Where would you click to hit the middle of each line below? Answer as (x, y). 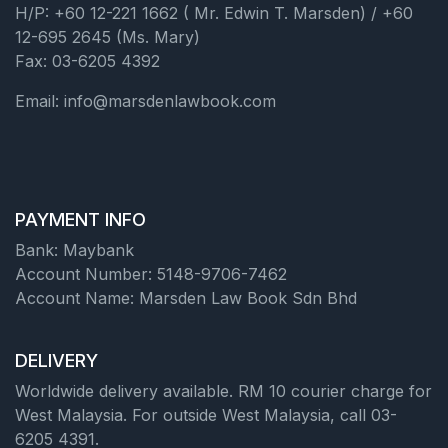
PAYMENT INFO (80, 219)
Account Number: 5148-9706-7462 (151, 274)
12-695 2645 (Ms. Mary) (107, 37)
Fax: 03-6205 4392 (87, 61)
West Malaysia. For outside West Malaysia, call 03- (206, 415)
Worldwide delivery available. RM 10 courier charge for (223, 391)
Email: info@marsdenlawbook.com (145, 101)
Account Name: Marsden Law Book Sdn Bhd (186, 298)
